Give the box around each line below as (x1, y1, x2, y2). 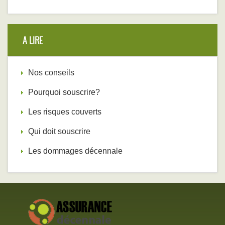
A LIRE (23, 34, 43, 47)
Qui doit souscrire (28, 127, 90, 136)
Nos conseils (28, 68, 74, 77)
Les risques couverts (28, 107, 101, 117)
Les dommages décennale (28, 147, 123, 156)
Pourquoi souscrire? (28, 88, 100, 97)
